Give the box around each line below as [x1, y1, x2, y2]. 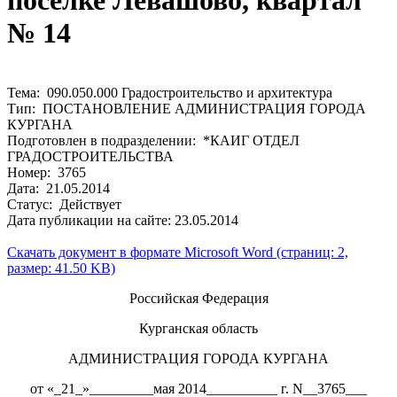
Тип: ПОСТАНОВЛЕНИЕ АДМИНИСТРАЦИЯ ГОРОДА [7, 100, 366, 116]
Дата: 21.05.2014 [7, 180, 110, 196]
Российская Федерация [128, 290, 269, 306]
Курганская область [139, 320, 258, 336]
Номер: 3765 [7, 164, 86, 180]
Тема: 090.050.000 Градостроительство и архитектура [7, 84, 332, 100]
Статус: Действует [7, 196, 121, 212]
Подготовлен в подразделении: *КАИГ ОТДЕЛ [7, 132, 300, 148]
